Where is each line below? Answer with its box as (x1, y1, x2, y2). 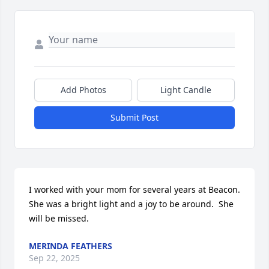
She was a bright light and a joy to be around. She (29, 198, 234, 210)
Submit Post (110, 111, 159, 123)
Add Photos (60, 83, 106, 95)
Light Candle (160, 83, 211, 95)
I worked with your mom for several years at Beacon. (29, 183, 240, 195)
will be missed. (29, 212, 89, 224)
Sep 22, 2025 (29, 252, 80, 264)
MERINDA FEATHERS (29, 240, 112, 252)
